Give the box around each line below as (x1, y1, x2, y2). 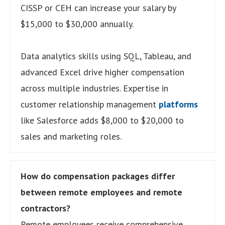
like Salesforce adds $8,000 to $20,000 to (21, 114, 184, 126)
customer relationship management (21, 98, 159, 110)
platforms (159, 98, 198, 110)
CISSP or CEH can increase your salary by (21, 2, 176, 14)
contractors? (21, 202, 70, 214)
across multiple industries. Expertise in (21, 82, 168, 94)
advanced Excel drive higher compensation (21, 66, 184, 78)
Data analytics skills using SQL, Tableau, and (21, 50, 191, 62)
